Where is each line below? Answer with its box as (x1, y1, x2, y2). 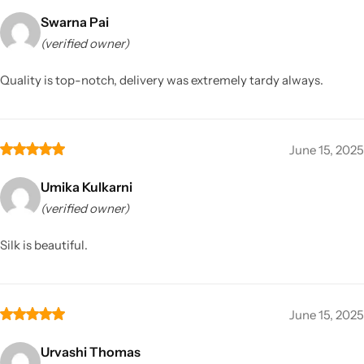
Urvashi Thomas (41, 343, 141, 360)
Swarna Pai (41, 13, 109, 30)
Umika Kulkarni (41, 178, 132, 195)
